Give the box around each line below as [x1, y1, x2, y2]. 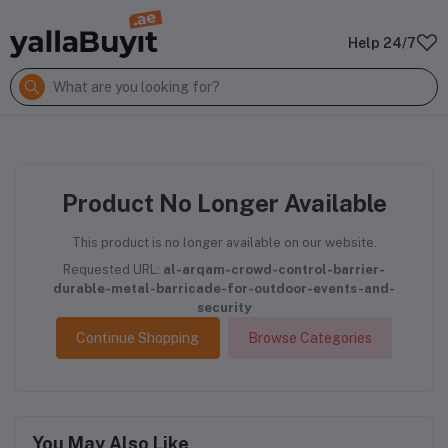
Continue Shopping [76, 329, 200, 346]
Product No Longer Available [61, 189, 387, 217]
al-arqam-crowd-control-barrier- [163, 262, 385, 277]
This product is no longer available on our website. [71, 235, 377, 250]
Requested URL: [63, 262, 163, 277]
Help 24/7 [348, 35, 416, 51]
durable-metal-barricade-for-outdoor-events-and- [53, 281, 395, 296]
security [197, 300, 251, 315]
